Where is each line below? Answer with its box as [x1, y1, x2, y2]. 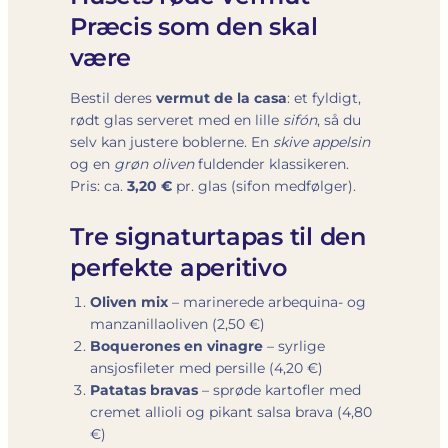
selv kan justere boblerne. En [70, 132, 273, 151]
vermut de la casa [156, 88, 287, 107]
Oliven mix [90, 292, 168, 311]
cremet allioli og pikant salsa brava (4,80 [90, 402, 372, 421]
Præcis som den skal [70, 11, 318, 41]
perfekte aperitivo [70, 252, 287, 282]
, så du [317, 110, 361, 129]
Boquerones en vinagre [90, 336, 263, 355]
